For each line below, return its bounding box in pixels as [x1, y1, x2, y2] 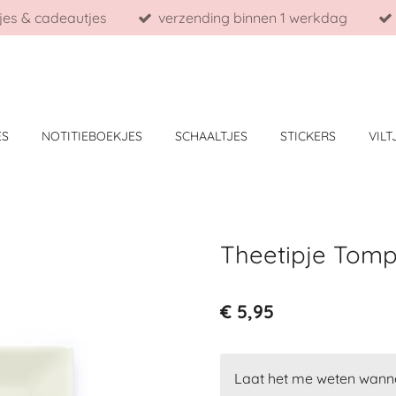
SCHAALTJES [174, 128, 247, 144]
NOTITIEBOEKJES [41, 128, 142, 144]
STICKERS [279, 128, 336, 144]
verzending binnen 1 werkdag [158, 9, 348, 27]
